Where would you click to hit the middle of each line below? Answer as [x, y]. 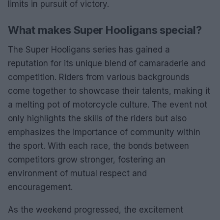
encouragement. [40, 187]
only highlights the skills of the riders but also [97, 118]
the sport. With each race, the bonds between [98, 146]
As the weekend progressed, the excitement [96, 209]
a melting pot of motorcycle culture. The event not [108, 104]
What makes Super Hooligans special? [105, 30]
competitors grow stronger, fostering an [87, 159]
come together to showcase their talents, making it [109, 91]
